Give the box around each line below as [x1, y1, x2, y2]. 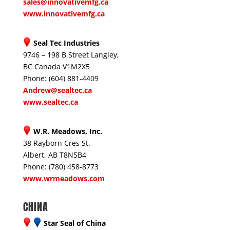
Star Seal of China [43, 218, 106, 228]
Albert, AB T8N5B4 [23, 150, 86, 160]
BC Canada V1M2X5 [23, 62, 90, 71]
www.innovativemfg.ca [23, 9, 105, 18]
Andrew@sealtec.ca [23, 85, 92, 95]
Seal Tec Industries [33, 38, 100, 48]
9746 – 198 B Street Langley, [23, 50, 119, 60]
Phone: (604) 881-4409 [23, 73, 99, 83]
